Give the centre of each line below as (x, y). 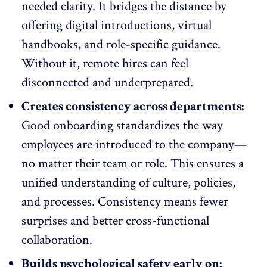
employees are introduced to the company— (134, 144)
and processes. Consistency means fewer (125, 201)
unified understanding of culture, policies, (128, 182)
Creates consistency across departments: (133, 106)
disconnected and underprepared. (107, 82)
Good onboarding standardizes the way (122, 125)
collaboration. (57, 240)
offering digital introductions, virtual (117, 25)
